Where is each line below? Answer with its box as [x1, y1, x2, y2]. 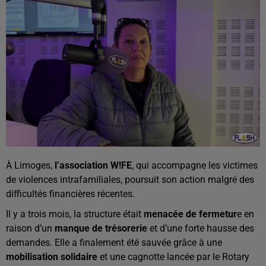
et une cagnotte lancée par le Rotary [97, 251, 249, 262]
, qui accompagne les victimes [132, 160, 258, 171]
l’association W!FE [55, 160, 132, 171]
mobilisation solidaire [6, 251, 97, 262]
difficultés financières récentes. [6, 188, 135, 199]
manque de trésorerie [55, 223, 150, 234]
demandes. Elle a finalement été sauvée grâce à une [6, 237, 222, 248]
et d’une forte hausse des [150, 223, 254, 234]
